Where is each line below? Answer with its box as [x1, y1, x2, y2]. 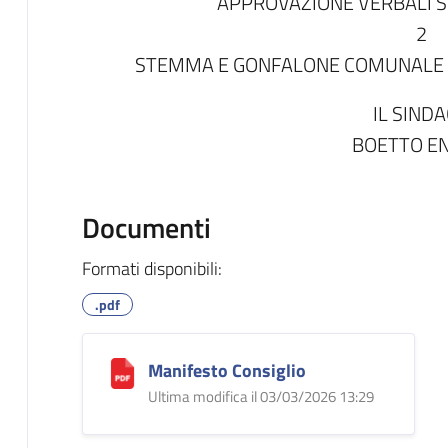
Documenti [81, 205, 211, 249]
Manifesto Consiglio [147, 356, 306, 384]
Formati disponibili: [81, 254, 222, 282]
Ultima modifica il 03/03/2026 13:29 [147, 384, 374, 408]
